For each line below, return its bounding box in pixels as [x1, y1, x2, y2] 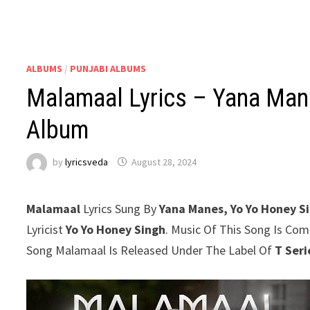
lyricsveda [65, 156, 109, 169]
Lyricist [26, 221, 66, 237]
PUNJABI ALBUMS [70, 62, 147, 75]
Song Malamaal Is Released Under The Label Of [26, 242, 275, 258]
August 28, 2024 [131, 156, 197, 169]
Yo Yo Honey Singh [66, 221, 166, 237]
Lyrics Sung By [80, 201, 160, 217]
